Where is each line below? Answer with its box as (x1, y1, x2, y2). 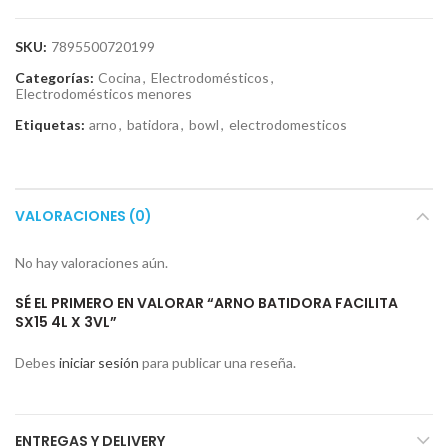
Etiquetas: (15, 116, 88, 133)
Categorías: (15, 69, 97, 86)
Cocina (98, 69, 141, 86)
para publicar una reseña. (139, 354, 296, 371)
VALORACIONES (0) (15, 206, 152, 226)
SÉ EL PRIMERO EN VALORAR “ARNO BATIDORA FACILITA (15, 293, 398, 313)
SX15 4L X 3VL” (15, 312, 117, 332)
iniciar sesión (59, 354, 139, 371)
